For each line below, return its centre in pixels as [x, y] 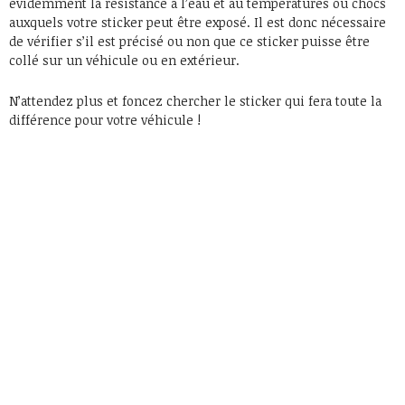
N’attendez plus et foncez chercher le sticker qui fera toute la [195, 100]
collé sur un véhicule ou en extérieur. [124, 60]
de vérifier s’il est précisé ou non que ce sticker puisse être [189, 41]
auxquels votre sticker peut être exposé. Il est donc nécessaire [198, 22]
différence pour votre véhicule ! [105, 119]
